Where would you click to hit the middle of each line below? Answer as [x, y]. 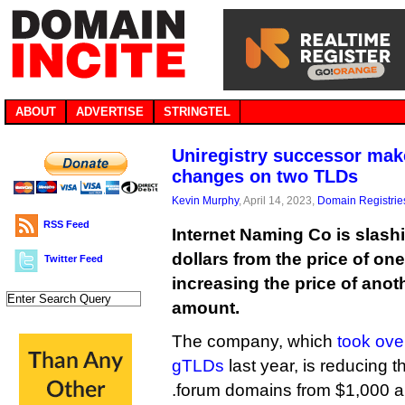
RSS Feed [66, 224]
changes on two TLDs [265, 176]
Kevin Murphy [205, 200]
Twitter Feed [74, 259]
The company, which [254, 341]
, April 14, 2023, [278, 200]
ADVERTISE [110, 112]
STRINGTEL [197, 112]
